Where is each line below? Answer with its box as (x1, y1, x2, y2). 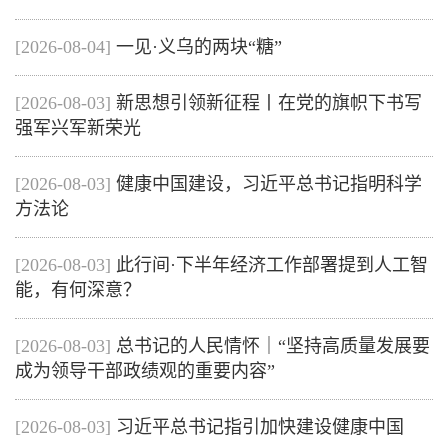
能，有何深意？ (15, 280, 141, 300)
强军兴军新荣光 (15, 118, 141, 138)
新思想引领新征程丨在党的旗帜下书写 (116, 93, 422, 113)
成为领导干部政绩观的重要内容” (15, 361, 275, 381)
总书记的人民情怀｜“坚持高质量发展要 (116, 336, 430, 356)
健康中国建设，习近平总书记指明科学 (116, 174, 422, 194)
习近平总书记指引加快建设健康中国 (116, 417, 404, 437)
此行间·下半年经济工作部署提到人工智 (116, 255, 428, 275)
